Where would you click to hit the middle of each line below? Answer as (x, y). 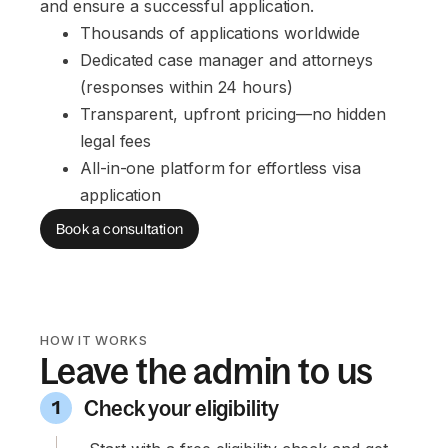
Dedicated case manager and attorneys (229, 60)
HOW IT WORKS (94, 340)
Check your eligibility (181, 408)
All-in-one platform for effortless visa (223, 168)
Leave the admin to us (207, 372)
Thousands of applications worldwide (220, 33)
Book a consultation (119, 228)
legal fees (116, 141)
